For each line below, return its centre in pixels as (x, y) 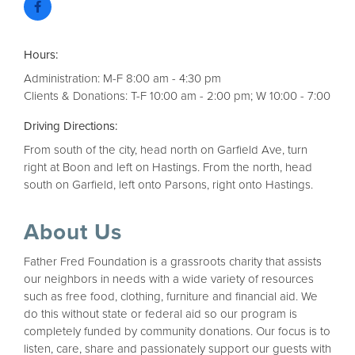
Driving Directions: (71, 126)
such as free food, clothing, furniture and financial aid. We (171, 297)
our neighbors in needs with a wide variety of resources (169, 279)
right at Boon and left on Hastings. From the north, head (168, 168)
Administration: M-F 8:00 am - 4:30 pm (122, 79)
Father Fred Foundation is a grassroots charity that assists (173, 262)
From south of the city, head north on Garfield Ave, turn (166, 150)
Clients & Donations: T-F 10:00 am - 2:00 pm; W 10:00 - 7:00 (177, 96)
